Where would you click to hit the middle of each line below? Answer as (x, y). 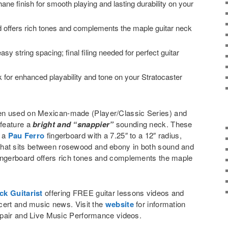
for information (160, 204)
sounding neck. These (154, 124)
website (119, 204)
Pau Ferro (26, 136)
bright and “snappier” (74, 124)
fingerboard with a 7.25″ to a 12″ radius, (113, 135)
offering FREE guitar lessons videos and (113, 192)
